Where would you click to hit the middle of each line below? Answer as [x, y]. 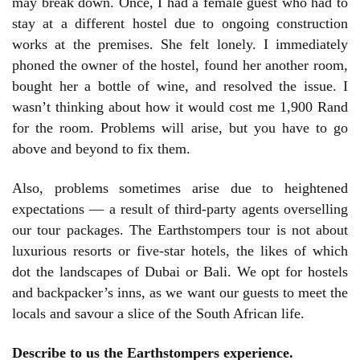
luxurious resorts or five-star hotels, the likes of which [180, 250]
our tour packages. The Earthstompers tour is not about [180, 229]
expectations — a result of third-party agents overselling [180, 209]
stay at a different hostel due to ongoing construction [180, 23]
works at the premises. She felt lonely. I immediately [180, 44]
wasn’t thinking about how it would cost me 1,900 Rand [180, 106]
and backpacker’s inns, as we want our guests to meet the [180, 292]
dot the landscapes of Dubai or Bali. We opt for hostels [180, 271]
